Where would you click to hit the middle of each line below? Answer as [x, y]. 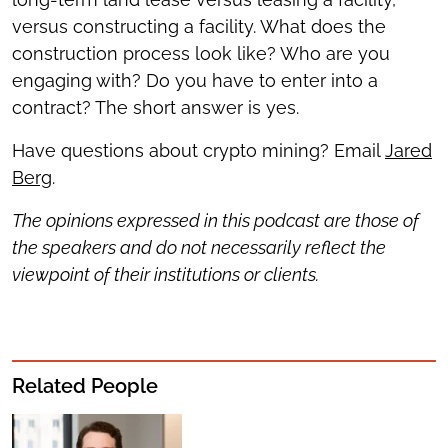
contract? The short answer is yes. [155, 107]
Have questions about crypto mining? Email [198, 150]
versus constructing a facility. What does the [199, 26]
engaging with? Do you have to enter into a [195, 80]
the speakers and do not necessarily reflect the [199, 247]
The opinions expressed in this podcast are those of [215, 220]
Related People [85, 386]
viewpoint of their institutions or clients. [165, 274]
